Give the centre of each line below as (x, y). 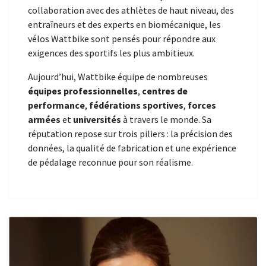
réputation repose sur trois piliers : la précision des (130, 134)
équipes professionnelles (83, 91)
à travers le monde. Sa (166, 120)
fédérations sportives (136, 105)
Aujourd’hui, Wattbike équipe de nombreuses (118, 77)
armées (44, 120)
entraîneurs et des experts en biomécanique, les (124, 25)
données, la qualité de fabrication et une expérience (132, 148)
